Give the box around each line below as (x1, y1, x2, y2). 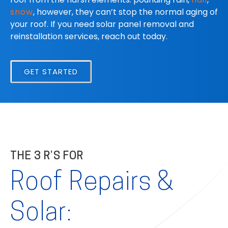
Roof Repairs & (10, 170, 174, 197)
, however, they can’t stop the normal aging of (33, 6, 218, 18)
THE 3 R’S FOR (10, 151, 86, 163)
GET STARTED (24, 66, 78, 77)
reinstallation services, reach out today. (10, 31, 169, 42)
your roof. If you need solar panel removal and (10, 18, 194, 30)
